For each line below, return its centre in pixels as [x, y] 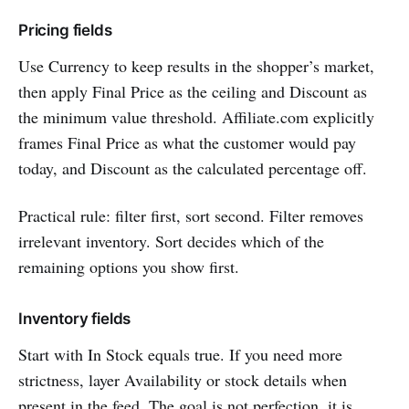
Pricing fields [65, 30]
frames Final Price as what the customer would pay [187, 142]
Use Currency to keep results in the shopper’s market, [196, 65]
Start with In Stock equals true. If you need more [180, 354]
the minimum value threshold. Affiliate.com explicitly [196, 116]
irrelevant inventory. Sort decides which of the [171, 241]
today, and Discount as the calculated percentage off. [193, 168]
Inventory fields [75, 318]
